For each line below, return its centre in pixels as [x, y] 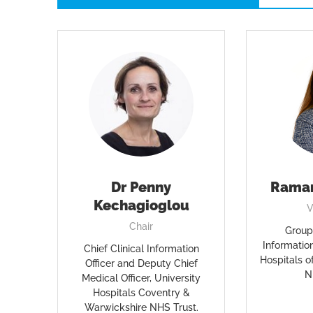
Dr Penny [141, 187]
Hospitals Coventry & [141, 293]
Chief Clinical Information [141, 249]
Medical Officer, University [141, 278]
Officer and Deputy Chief [141, 263]
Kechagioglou [141, 205]
